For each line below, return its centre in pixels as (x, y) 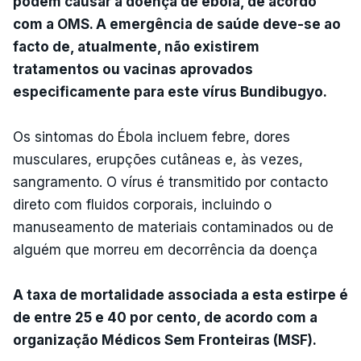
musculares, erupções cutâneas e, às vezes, (158, 159)
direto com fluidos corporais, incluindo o (142, 204)
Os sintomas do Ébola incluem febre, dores (151, 137)
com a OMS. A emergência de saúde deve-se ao (177, 24)
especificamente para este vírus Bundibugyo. (170, 91)
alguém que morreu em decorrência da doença (165, 249)
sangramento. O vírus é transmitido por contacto (170, 182)
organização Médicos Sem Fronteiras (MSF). (165, 340)
